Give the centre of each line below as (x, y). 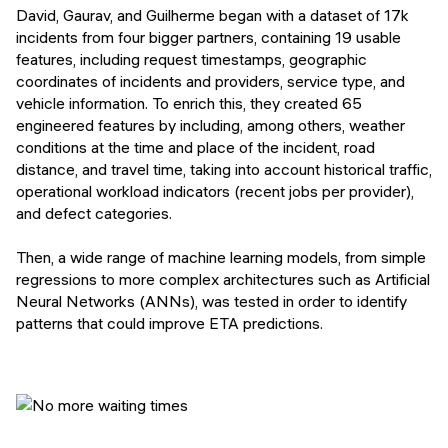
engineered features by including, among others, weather (210, 125)
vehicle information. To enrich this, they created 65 (189, 103)
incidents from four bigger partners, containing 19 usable (208, 37)
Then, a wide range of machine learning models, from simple (221, 257)
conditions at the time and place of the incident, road (195, 147)
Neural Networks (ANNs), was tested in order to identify (211, 301)
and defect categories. (94, 213)
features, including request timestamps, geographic (191, 59)
